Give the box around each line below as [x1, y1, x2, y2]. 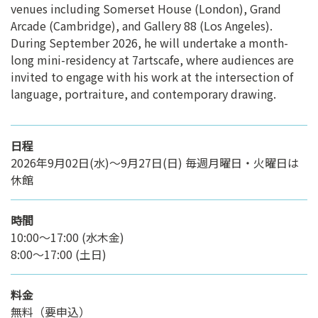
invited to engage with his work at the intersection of [11, 68, 293, 86]
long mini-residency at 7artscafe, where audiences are [11, 51, 294, 69]
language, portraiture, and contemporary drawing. [11, 85, 276, 103]
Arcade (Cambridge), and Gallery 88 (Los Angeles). [11, 17, 273, 35]
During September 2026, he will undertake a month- [11, 34, 288, 52]
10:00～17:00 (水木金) [11, 229, 124, 246]
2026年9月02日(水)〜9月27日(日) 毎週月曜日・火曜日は [11, 154, 299, 172]
